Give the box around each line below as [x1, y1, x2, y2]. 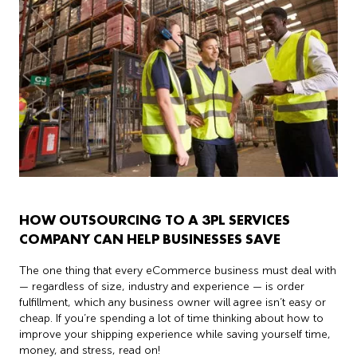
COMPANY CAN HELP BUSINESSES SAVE [19, 229, 280, 248]
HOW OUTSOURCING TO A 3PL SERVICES [19, 210, 290, 229]
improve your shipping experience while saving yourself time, [19, 327, 331, 341]
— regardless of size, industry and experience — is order [19, 279, 304, 293]
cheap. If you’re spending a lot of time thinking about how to [19, 311, 324, 325]
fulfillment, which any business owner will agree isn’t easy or [19, 295, 326, 309]
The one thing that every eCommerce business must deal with [19, 263, 336, 277]
